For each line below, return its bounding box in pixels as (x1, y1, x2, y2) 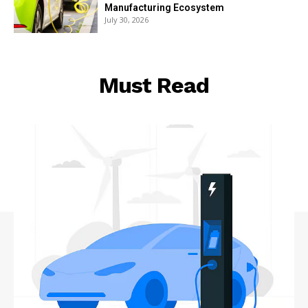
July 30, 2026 (104, 14, 149, 25)
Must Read (99, 71, 209, 98)
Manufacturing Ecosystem (104, 1, 225, 13)
